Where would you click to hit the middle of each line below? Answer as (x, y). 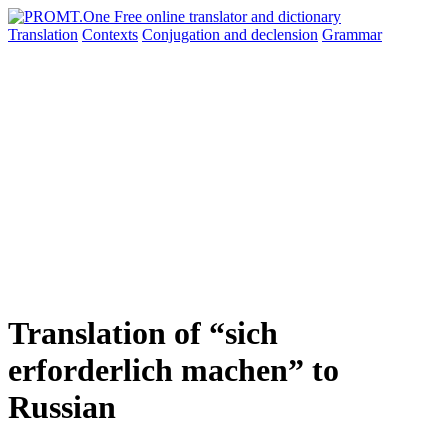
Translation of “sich (143, 333)
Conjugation (183, 34)
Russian (62, 407)
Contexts (110, 34)
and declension (271, 34)
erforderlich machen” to (173, 370)
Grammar (352, 34)
